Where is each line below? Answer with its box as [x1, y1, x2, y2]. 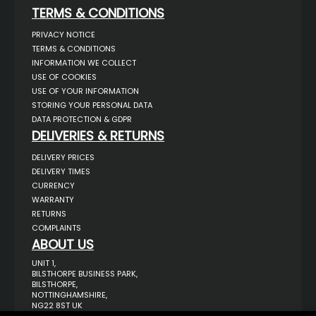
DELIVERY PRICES [32, 151, 95, 163]
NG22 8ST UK [32, 299, 83, 311]
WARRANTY [32, 193, 74, 205]
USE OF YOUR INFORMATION [32, 85, 139, 97]
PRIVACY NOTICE [32, 28, 95, 40]
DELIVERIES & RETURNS [32, 126, 164, 145]
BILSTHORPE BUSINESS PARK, [32, 267, 138, 279]
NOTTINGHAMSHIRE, [32, 288, 107, 300]
